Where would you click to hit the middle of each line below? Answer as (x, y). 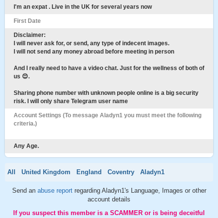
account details (109, 199)
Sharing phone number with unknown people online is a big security (106, 93)
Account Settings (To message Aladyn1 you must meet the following (108, 115)
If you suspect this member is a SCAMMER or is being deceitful (109, 213)
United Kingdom (46, 172)
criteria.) (25, 124)
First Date (27, 21)
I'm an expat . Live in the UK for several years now (83, 7)
